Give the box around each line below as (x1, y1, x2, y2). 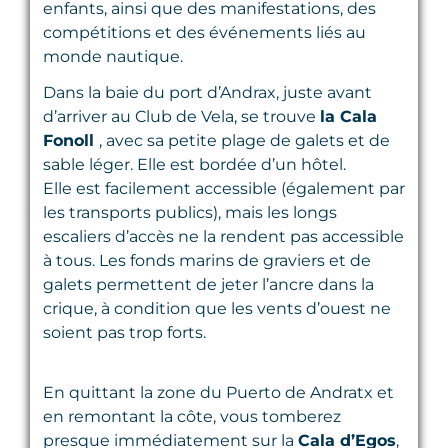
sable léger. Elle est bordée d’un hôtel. (43, 154, 346, 174)
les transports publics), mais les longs (43, 202, 337, 222)
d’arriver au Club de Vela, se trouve (43, 106, 320, 126)
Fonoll (43, 130, 99, 150)
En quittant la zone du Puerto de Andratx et (43, 382, 394, 402)
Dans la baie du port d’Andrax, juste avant (43, 82, 372, 102)
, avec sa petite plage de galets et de (99, 130, 390, 150)
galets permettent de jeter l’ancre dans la (43, 274, 374, 294)
